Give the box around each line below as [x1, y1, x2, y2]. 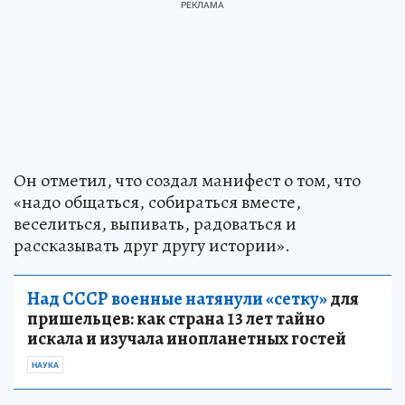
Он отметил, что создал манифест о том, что [14, 168, 361, 193]
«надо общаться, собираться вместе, [14, 190, 301, 215]
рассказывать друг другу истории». [14, 233, 290, 259]
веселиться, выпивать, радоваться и [14, 212, 297, 237]
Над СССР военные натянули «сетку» [27, 287, 327, 312]
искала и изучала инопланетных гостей [27, 326, 346, 352]
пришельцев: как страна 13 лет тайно [27, 306, 325, 332]
